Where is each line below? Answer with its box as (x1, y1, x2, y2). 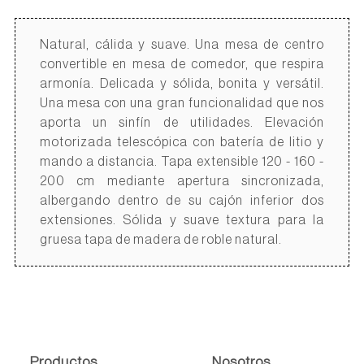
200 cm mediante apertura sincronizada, (39, 174, 325, 188)
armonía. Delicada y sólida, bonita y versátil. (39, 76, 325, 90)
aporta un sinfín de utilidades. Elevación (39, 115, 325, 129)
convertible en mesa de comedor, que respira (39, 57, 325, 71)
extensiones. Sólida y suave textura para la (39, 213, 325, 227)
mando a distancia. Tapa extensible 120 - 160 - (39, 154, 325, 168)
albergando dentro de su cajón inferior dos (39, 193, 325, 207)
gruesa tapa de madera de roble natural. (39, 232, 282, 246)
